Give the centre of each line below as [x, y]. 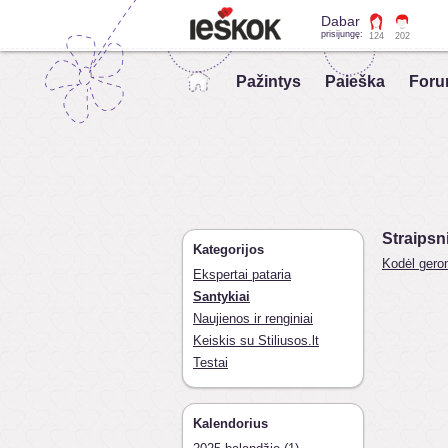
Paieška [355, 81]
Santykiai [221, 296]
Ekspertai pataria [242, 274]
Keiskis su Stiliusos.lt [256, 340]
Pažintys [268, 81]
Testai [210, 362]
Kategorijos [228, 249]
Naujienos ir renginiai [253, 318]
